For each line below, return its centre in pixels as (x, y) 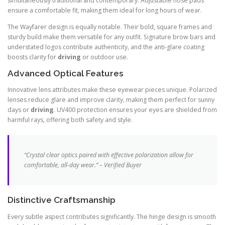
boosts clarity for (33, 57)
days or (19, 110)
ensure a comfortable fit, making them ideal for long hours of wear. (105, 11)
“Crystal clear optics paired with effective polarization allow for (109, 155)
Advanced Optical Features (66, 74)
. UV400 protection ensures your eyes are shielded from (135, 110)
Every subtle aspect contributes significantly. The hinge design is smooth (112, 216)
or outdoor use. (104, 57)
